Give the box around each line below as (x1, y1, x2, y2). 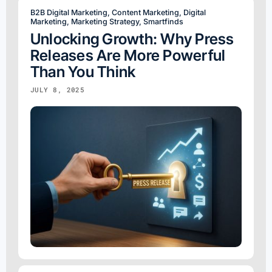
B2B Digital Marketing (30, 7, 107, 17)
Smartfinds (143, 16, 183, 26)
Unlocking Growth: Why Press (30, 29, 234, 48)
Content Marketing (112, 7, 179, 17)
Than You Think (30, 62, 136, 81)
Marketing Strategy (71, 16, 139, 26)
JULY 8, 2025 (30, 84, 85, 94)
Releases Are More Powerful (30, 46, 226, 64)
